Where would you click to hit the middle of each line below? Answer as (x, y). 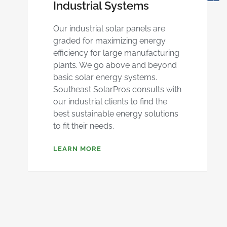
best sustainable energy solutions (116, 113)
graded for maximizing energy (109, 41)
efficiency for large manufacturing (116, 53)
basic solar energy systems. (105, 77)
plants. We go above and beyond (115, 65)
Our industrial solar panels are (109, 28)
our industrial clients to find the (110, 101)
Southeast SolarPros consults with (117, 89)
